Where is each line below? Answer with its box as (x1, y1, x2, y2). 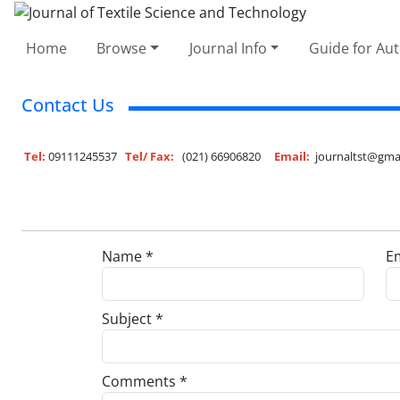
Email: (274, 147, 310, 164)
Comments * (102, 371, 187, 391)
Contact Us (21, 92, 114, 117)
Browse (96, 37, 147, 58)
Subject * (102, 308, 163, 329)
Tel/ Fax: (125, 147, 174, 164)
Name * (102, 246, 154, 266)
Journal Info (188, 37, 267, 58)
